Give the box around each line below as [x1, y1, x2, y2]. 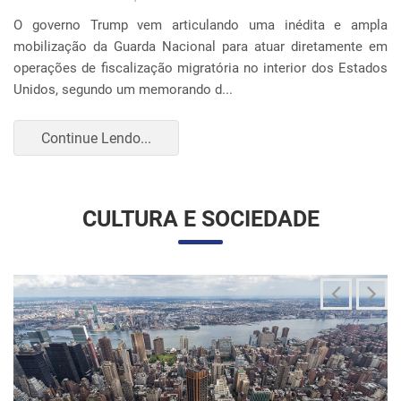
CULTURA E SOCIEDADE [81, 184, 320, 211]
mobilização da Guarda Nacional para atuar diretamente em [13, 17, 388, 34]
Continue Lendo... [41, 107, 151, 125]
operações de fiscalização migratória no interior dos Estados [13, 38, 388, 55]
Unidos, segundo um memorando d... [13, 60, 233, 77]
